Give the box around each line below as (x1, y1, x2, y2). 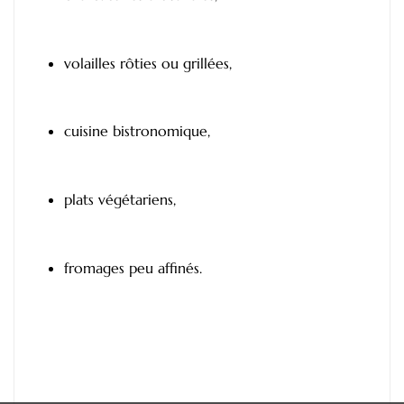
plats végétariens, (64, 189, 176, 208)
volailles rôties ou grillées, (64, 53, 232, 72)
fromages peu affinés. (64, 258, 202, 277)
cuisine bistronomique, (64, 122, 210, 141)
